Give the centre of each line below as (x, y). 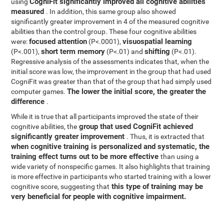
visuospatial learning (157, 41)
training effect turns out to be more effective (86, 156)
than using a (180, 156)
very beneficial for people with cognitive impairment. (99, 196)
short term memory (73, 51)
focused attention (58, 41)
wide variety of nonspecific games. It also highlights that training (111, 166)
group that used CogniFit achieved (135, 126)
